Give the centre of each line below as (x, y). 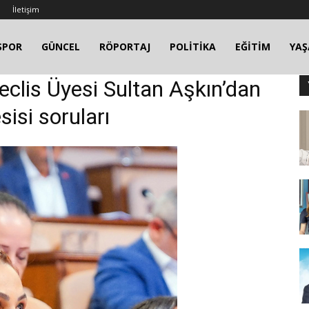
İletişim (26, 9)
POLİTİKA (193, 47)
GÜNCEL (61, 47)
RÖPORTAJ (125, 47)
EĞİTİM (253, 47)
